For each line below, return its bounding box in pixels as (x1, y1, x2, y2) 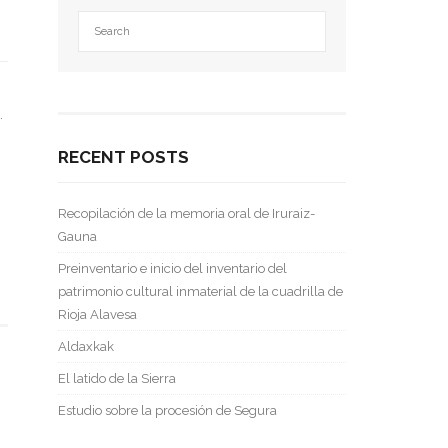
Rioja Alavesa (58, 307, 138, 322)
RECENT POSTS (58, 147, 190, 167)
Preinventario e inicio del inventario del (58, 261, 288, 276)
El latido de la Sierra (58, 371, 177, 386)
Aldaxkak (58, 339, 115, 354)
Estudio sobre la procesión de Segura (58, 403, 278, 418)
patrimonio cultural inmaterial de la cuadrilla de (58, 284, 344, 299)
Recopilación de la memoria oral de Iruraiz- (58, 206, 316, 221)
